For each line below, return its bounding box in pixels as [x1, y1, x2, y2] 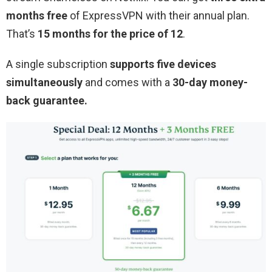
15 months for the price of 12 [38, 27, 183, 41]
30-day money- [172, 76, 248, 89]
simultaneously [6, 76, 83, 89]
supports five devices [110, 58, 216, 71]
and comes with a [83, 76, 172, 89]
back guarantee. [6, 94, 87, 107]
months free [6, 9, 67, 22]
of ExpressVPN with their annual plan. [67, 9, 250, 22]
